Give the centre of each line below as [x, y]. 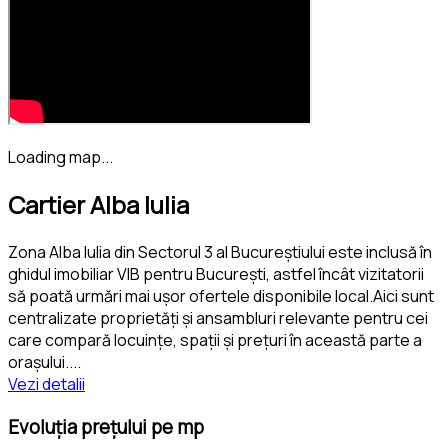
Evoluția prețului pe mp [106, 426]
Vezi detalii [46, 383]
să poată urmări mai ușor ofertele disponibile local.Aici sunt [221, 295]
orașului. [38, 361]
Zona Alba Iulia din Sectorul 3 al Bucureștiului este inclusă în [220, 251]
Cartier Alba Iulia [98, 204]
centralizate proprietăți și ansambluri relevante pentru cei [218, 317]
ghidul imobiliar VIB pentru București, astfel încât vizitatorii [216, 273]
